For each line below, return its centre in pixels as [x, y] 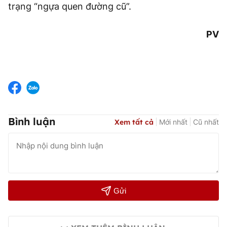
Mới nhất [173, 122]
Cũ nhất [206, 122]
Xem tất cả [134, 122]
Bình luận [32, 122]
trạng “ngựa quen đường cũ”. [70, 7]
